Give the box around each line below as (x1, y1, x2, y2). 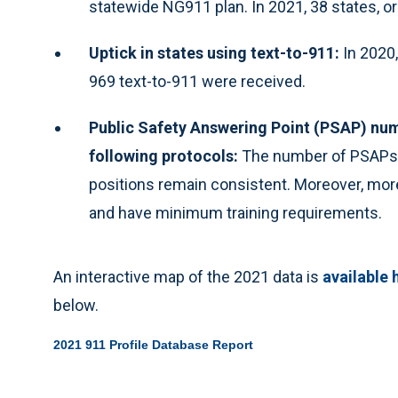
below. (53, 296, 99, 315)
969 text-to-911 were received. (89, 72, 306, 92)
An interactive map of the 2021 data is (53, 267, 322, 287)
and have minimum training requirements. (89, 203, 382, 223)
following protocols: (89, 147, 238, 166)
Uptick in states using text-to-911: (89, 44, 339, 63)
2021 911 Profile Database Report (53, 338, 253, 353)
